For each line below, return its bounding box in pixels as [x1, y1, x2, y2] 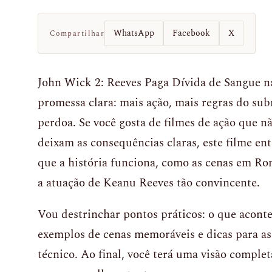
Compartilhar [50, 27, 105, 39]
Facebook [172, 27, 211, 39]
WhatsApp [114, 27, 155, 39]
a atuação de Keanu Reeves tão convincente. [38, 174, 260, 192]
